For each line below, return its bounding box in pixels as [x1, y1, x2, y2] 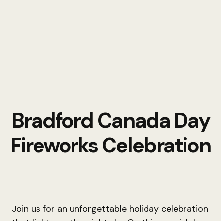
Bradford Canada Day [11, 107, 210, 134]
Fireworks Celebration [10, 132, 211, 159]
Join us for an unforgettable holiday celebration [12, 203, 208, 215]
